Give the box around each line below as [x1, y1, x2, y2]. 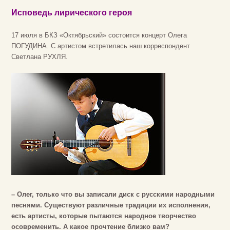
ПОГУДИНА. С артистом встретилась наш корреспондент [11, 42, 190, 50]
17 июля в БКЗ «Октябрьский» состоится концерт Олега [11, 31, 187, 40]
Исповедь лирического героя [11, 8, 132, 17]
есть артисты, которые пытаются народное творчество [11, 212, 196, 220]
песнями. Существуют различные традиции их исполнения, [11, 201, 210, 209]
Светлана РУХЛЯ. [11, 53, 68, 61]
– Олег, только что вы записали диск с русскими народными [11, 190, 215, 199]
